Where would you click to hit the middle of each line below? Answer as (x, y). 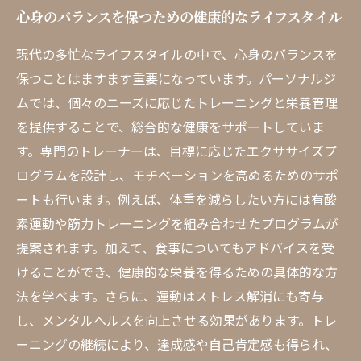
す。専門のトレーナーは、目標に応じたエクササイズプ (176, 151)
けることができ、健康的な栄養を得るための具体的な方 (177, 272)
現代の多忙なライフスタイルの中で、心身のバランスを (177, 54)
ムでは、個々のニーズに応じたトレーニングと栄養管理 (177, 102)
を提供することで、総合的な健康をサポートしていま (170, 127)
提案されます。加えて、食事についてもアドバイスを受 (175, 247)
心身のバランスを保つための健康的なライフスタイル (179, 17)
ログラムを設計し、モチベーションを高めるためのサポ (177, 175)
